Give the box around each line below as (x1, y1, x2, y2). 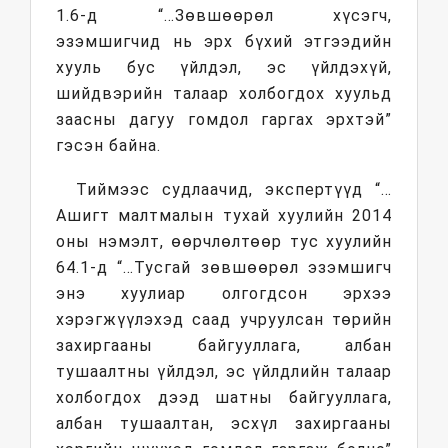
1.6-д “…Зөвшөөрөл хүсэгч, (56, 6, 392, 26)
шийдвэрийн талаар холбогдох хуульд (56, 84, 392, 104)
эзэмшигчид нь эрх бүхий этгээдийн (56, 32, 392, 52)
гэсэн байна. (56, 136, 161, 156)
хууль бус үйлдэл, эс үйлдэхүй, (56, 58, 392, 78)
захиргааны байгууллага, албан (56, 336, 392, 356)
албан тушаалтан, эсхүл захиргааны (56, 414, 392, 434)
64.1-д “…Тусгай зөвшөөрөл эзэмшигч (56, 258, 392, 278)
